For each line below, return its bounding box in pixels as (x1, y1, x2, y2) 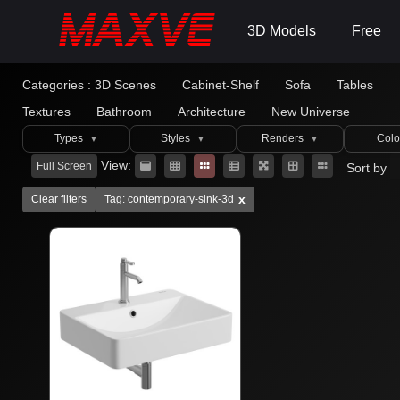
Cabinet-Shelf (182, 78, 259, 92)
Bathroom (96, 104, 152, 119)
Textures (22, 104, 71, 119)
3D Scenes (95, 78, 156, 92)
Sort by (346, 161, 390, 175)
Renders (262, 132, 306, 145)
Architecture (178, 104, 246, 119)
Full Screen (37, 160, 92, 172)
